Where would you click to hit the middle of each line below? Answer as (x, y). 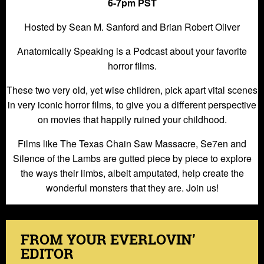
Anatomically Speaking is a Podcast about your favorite (132, 51)
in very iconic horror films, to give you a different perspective (132, 104)
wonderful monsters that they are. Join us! (132, 187)
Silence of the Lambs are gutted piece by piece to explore (132, 158)
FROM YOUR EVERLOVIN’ (108, 239)
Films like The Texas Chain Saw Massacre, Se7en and (132, 143)
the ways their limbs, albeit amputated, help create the (132, 173)
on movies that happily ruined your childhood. (132, 119)
